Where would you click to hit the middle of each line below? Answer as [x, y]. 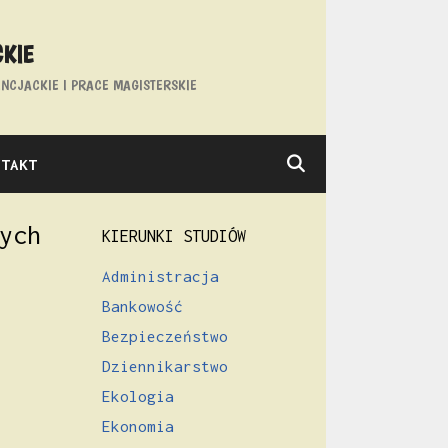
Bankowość [142, 305]
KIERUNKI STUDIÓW [174, 235]
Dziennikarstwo [165, 365]
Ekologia [138, 395]
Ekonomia [138, 425]
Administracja [160, 275]
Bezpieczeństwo [165, 335]
